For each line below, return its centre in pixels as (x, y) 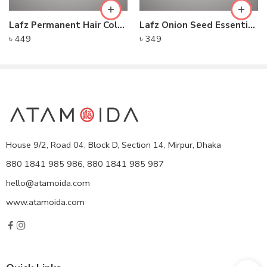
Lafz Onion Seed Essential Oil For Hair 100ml (252, 25)
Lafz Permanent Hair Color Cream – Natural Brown (121, 25)
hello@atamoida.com (48, 183)
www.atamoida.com (45, 202)
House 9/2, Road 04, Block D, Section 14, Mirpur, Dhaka (114, 145)
